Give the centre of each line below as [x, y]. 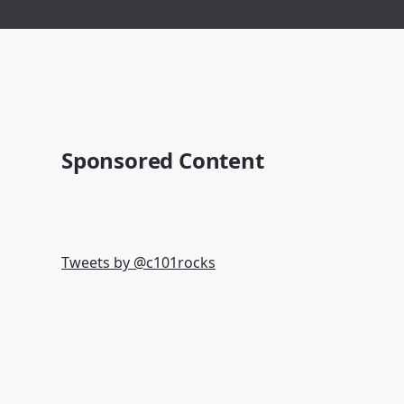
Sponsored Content [163, 160]
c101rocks [181, 262]
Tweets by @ [104, 262]
